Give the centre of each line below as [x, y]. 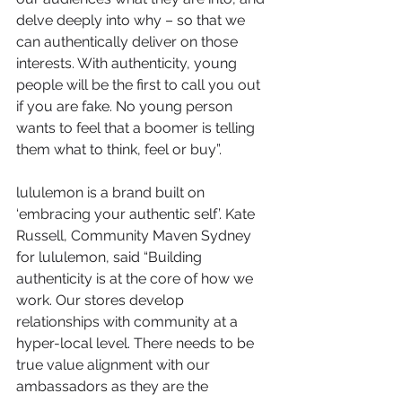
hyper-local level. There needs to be [137, 344]
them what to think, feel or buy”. [119, 150]
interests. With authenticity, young [128, 64]
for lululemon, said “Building [111, 258]
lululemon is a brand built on [112, 193]
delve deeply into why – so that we [132, 21]
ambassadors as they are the [114, 387]
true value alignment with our [115, 365]
